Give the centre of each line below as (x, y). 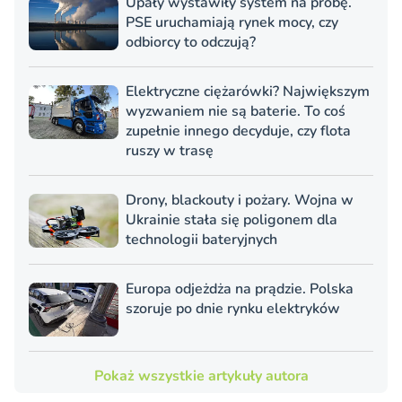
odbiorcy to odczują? (191, 43)
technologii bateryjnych (201, 240)
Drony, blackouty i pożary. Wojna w (240, 201)
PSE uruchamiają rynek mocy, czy (232, 23)
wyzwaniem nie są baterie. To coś (236, 112)
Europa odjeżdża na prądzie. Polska (240, 289)
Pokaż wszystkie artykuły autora (201, 376)
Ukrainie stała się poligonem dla (232, 220)
